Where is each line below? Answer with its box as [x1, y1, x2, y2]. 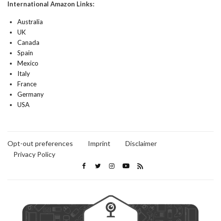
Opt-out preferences [7, 139, 73, 147]
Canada [17, 38, 39, 46]
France [17, 79, 37, 88]
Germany [17, 90, 44, 98]
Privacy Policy [13, 149, 55, 158]
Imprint [88, 139, 110, 147]
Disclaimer [125, 139, 157, 147]
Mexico [17, 59, 38, 67]
